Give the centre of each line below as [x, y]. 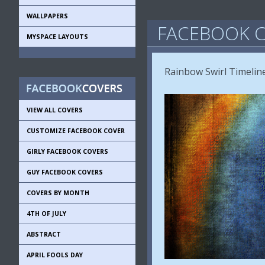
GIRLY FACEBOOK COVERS [67, 151]
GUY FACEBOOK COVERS [65, 172]
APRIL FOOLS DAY [55, 255]
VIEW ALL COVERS [55, 110]
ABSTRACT [44, 234]
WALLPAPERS [47, 16]
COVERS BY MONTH [58, 193]
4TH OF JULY [46, 214]
